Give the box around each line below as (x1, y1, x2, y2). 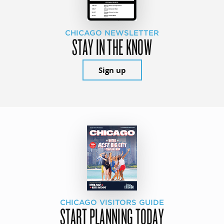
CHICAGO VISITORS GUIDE (60, 197, 164, 207)
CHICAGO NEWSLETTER (65, 28, 159, 37)
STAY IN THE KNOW (72, 32, 152, 60)
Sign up (98, 64, 126, 75)
